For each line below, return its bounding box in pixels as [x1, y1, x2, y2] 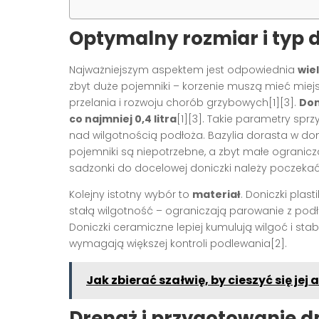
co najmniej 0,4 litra [69, 111, 177, 126]
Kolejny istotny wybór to [69, 187, 192, 202]
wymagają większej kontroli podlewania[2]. [69, 236, 287, 251]
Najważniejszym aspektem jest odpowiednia [69, 62, 298, 77]
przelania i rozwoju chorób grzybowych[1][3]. [69, 95, 299, 110]
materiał [192, 187, 241, 202]
